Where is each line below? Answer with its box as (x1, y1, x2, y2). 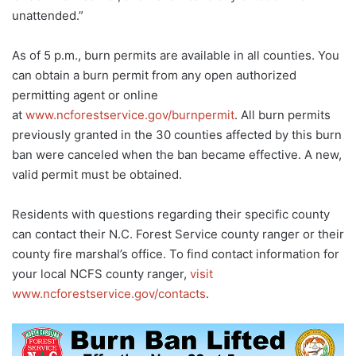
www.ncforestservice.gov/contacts (12, 286, 206, 302)
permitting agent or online (12, 87, 158, 103)
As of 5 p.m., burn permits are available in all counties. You (12, 48, 339, 64)
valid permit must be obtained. (12, 167, 182, 183)
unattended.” (12, 8, 83, 24)
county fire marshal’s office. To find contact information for (12, 246, 339, 262)
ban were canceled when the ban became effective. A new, (12, 147, 342, 163)
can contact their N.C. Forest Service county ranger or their (12, 226, 344, 242)
